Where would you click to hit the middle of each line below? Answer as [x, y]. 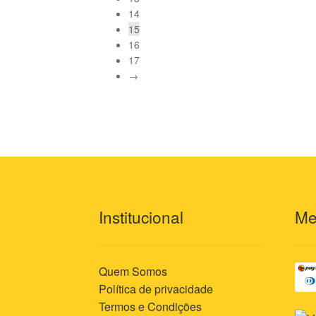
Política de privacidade [156, 288]
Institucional [141, 217]
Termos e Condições [151, 306]
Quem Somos [133, 271]
